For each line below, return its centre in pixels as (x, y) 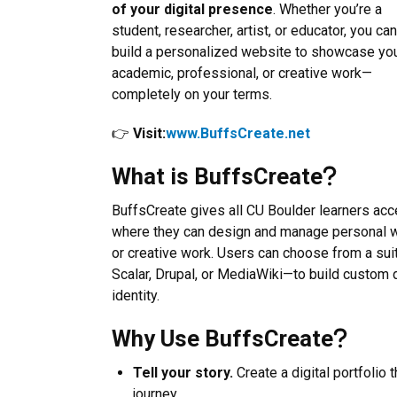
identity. (136, 296)
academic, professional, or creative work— (242, 73)
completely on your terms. (192, 94)
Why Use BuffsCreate (222, 339)
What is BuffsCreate (217, 176)
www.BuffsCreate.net (238, 133)
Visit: (149, 133)
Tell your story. (183, 373)
